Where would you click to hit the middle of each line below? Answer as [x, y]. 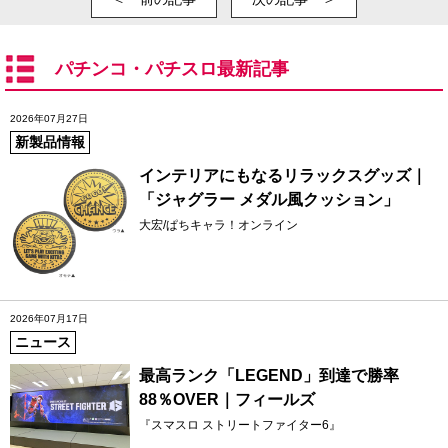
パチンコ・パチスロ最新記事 [172, 69]
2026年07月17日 [49, 319]
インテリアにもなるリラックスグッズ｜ [282, 176]
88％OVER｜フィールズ [226, 400]
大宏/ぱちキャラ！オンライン [218, 225]
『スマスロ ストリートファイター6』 [239, 425]
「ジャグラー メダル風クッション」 [268, 200]
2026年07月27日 [49, 119]
